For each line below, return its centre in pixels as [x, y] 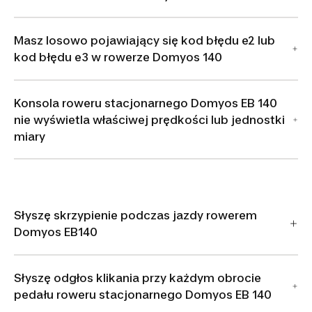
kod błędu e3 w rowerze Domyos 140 [118, 57]
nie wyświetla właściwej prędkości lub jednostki [149, 119]
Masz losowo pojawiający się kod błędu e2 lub [145, 40]
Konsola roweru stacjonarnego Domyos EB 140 [146, 103]
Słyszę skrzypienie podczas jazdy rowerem [135, 215]
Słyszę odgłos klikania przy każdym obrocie [138, 278]
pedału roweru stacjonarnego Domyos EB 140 [143, 294]
